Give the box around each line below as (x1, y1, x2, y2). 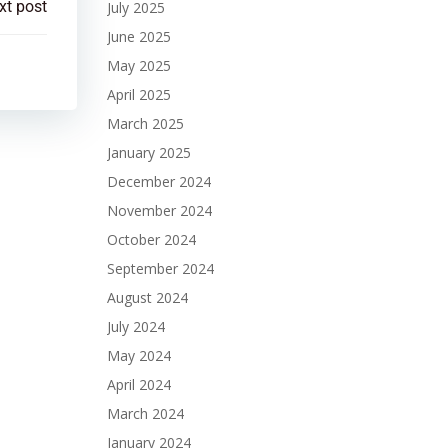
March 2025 (106, 114, 184, 133)
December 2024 (106, 172, 211, 191)
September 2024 (106, 259, 214, 278)
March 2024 (106, 404, 184, 423)
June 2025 (106, 27, 171, 46)
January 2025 (106, 143, 191, 162)
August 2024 (106, 288, 188, 307)
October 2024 (106, 230, 196, 249)
